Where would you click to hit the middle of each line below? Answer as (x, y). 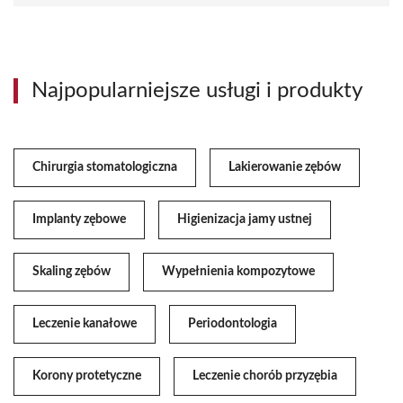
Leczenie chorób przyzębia (265, 376)
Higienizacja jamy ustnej (245, 220)
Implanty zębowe (79, 220)
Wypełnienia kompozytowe (238, 272)
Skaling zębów (72, 272)
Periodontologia (233, 324)
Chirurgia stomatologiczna (105, 168)
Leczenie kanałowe (85, 324)
